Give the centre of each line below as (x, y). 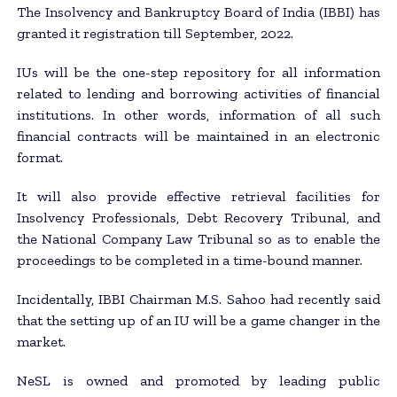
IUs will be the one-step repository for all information (198, 72)
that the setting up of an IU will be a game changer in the (198, 320)
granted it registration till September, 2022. (155, 33)
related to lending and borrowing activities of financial (198, 93)
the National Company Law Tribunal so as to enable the (198, 238)
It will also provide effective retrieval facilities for (198, 196)
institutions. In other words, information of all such (198, 114)
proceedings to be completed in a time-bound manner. (189, 260)
